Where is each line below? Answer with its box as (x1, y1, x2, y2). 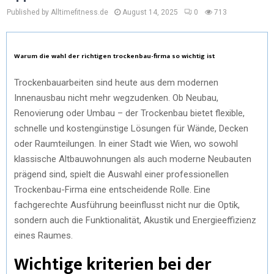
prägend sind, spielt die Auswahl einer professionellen (14, 168, 229, 180)
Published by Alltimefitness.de (7, 8, 108, 17)
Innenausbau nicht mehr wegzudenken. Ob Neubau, (14, 92, 218, 103)
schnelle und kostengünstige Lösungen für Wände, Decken (14, 122, 248, 134)
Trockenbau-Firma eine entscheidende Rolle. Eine (14, 183, 210, 195)
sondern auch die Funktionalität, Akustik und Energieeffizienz (14, 214, 256, 226)
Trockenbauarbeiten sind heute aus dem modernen (14, 76, 218, 88)
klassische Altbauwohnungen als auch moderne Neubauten (14, 153, 251, 165)
